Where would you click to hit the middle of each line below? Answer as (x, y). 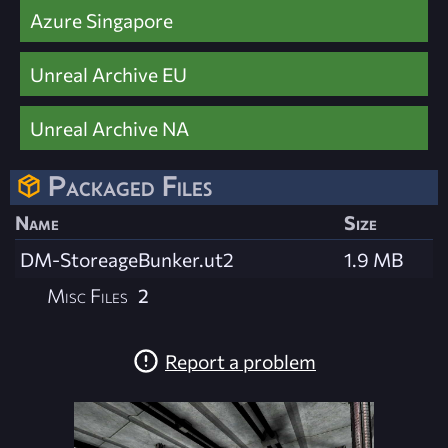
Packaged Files (130, 186)
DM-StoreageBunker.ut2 (127, 259)
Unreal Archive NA (109, 128)
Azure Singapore (101, 20)
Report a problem (240, 360)
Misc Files (88, 295)
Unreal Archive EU (108, 74)
